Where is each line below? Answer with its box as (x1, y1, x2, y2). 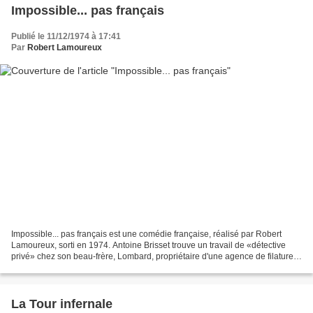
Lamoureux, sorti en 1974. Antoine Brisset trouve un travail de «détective (11, 240, 286, 251)
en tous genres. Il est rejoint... (11, 263, 122, 273)
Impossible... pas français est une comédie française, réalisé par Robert (11, 229, 282, 240)
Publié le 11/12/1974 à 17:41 (11, 31, 121, 41)
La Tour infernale (11, 297, 112, 312)
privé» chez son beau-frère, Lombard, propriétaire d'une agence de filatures (11, 252, 298, 262)
